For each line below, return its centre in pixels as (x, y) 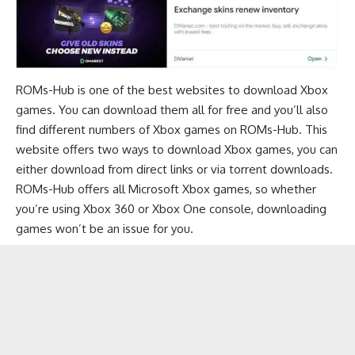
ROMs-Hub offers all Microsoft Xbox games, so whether (166, 189)
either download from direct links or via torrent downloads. (174, 169)
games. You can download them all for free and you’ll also (172, 109)
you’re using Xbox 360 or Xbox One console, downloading (171, 208)
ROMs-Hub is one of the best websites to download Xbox (172, 90)
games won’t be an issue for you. (105, 228)
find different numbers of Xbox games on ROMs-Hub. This (172, 129)
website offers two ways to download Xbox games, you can (177, 149)
